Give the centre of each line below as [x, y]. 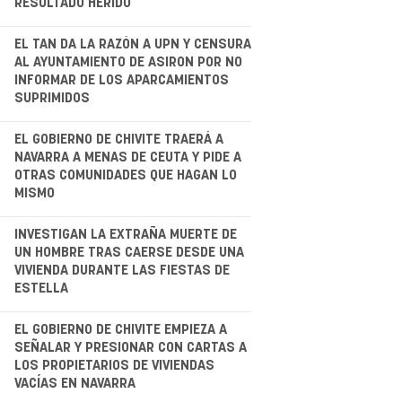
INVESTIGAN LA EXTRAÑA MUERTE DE [125, 234]
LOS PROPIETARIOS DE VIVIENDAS [114, 365]
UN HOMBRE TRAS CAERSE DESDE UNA [129, 252]
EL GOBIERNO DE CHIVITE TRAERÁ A [118, 139]
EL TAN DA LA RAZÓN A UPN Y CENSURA [132, 44]
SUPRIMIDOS [52, 98]
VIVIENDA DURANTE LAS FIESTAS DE [122, 270]
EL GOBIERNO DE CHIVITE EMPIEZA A [120, 329]
